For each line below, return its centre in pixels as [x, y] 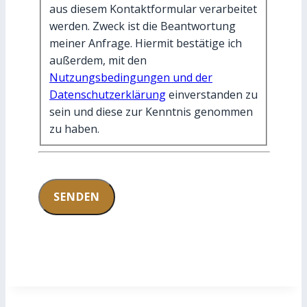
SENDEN [77, 197]
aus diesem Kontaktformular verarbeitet [153, 9]
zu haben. [74, 129]
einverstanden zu [212, 95]
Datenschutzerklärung [108, 95]
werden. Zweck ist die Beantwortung [143, 26]
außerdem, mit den [98, 61]
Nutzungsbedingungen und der [131, 78]
